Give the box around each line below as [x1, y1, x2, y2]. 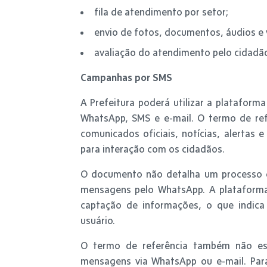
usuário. [80, 215, 115, 226]
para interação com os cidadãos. [80, 143, 225, 154]
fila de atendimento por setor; [94, 6, 229, 17]
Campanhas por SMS [80, 72, 172, 83]
